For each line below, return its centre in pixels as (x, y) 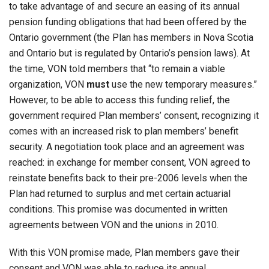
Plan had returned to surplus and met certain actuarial (120, 193)
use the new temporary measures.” (183, 84)
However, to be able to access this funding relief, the (119, 100)
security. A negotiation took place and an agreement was (127, 147)
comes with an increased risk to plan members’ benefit (124, 131)
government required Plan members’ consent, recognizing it (134, 115)
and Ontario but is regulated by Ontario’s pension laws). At (129, 53)
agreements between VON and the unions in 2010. (114, 225)
